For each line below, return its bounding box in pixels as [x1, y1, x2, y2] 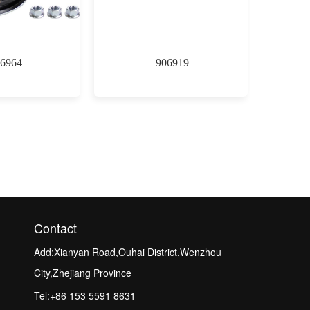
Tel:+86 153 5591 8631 [34, 288, 136, 302]
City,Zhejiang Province [34, 265, 131, 280]
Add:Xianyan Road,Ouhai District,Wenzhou [34, 244, 221, 259]
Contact [34, 218, 77, 237]
